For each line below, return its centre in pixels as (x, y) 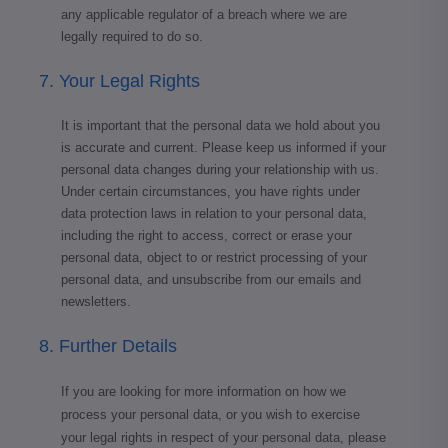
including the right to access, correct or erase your (206, 235)
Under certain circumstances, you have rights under (210, 191)
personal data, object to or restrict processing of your (214, 257)
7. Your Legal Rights (119, 80)
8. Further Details (108, 345)
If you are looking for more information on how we (203, 391)
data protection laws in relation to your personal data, (214, 213)
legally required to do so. (132, 36)
